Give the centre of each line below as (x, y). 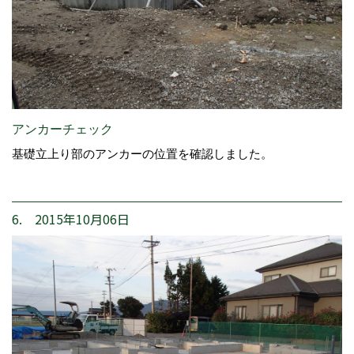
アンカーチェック (62, 130)
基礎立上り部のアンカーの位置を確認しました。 (142, 154)
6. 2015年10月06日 (71, 219)
